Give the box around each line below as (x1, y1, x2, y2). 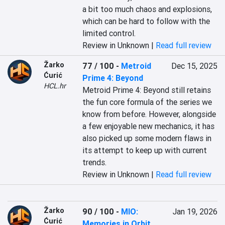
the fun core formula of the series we (82, 97, 212, 107)
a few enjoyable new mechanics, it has (82, 121, 215, 131)
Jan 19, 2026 (172, 206, 217, 216)
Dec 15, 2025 (171, 61, 217, 71)
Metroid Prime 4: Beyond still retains (82, 85, 211, 95)
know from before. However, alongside (82, 109, 216, 119)
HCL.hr (44, 81, 66, 90)
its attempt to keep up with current (82, 145, 207, 155)
